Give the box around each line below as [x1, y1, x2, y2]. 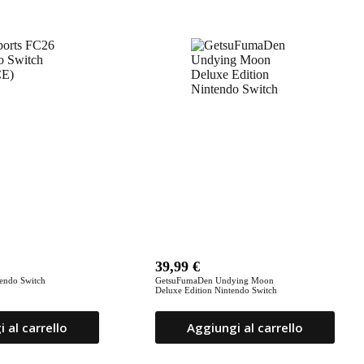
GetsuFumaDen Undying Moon [155, 275, 275, 286]
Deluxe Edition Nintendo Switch [155, 285, 278, 296]
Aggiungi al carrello [187, 319, 304, 336]
